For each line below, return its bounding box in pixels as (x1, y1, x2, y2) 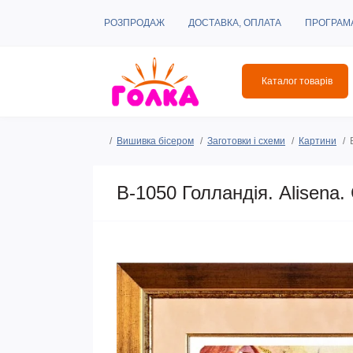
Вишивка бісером (117, 135, 194, 147)
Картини (299, 135, 336, 147)
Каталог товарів (262, 76, 333, 87)
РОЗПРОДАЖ (104, 17, 165, 28)
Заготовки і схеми (207, 135, 285, 147)
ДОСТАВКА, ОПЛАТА (188, 17, 281, 28)
